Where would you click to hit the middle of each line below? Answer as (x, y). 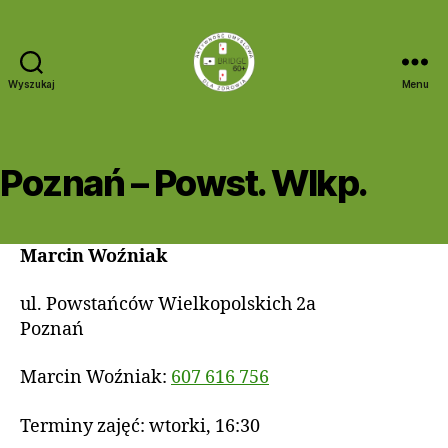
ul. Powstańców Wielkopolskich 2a (168, 304)
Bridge (250, 101)
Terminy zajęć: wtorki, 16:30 (140, 426)
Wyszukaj (31, 84)
